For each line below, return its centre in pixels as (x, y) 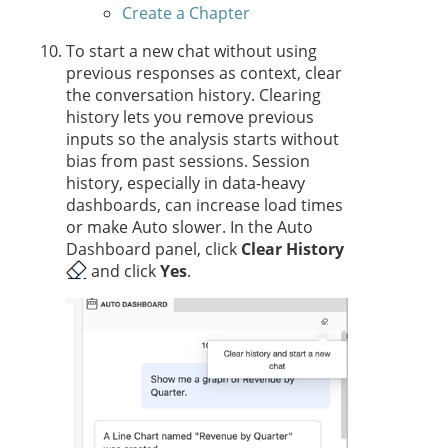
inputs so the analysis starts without (202, 139)
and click (123, 271)
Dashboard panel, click (153, 249)
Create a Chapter (186, 13)
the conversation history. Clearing (193, 95)
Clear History (292, 249)
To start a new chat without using (191, 51)
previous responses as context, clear (204, 73)
